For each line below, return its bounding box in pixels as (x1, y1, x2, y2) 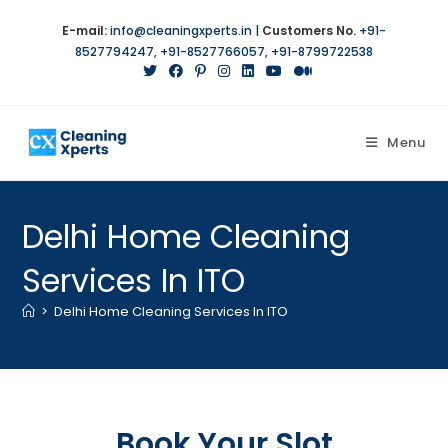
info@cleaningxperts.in (110, 22, 252, 39)
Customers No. (262, 22, 356, 39)
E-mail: (62, 22, 107, 39)
